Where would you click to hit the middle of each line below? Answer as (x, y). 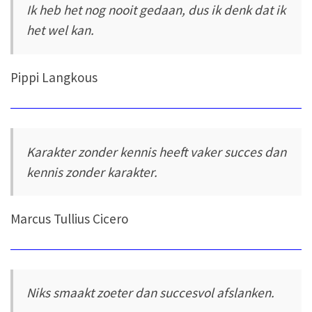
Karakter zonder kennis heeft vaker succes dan (157, 151)
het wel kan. (61, 30)
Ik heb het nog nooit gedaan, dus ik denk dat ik (156, 10)
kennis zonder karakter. (92, 172)
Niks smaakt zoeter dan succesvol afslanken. (151, 293)
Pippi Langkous (54, 77)
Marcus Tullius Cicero (70, 218)
